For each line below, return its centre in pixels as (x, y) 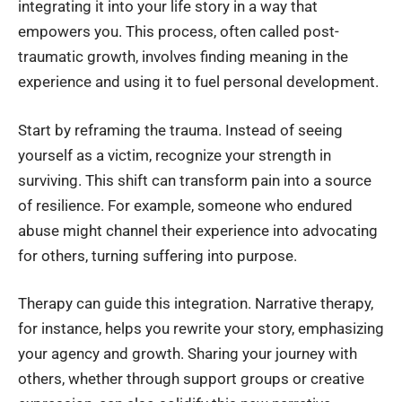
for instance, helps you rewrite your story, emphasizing (201, 329)
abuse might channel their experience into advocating (198, 230)
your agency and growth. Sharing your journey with (188, 354)
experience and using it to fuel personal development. (198, 82)
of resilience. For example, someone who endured (185, 205)
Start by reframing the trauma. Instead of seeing (180, 130)
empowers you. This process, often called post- (179, 32)
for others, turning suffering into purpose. (157, 255)
